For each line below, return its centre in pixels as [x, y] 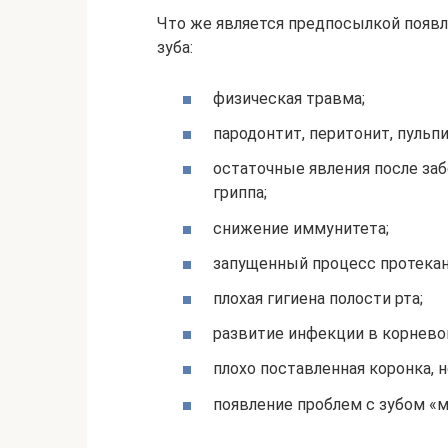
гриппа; [240, 193]
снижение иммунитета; [301, 228]
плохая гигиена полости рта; [318, 299]
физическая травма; [289, 99]
